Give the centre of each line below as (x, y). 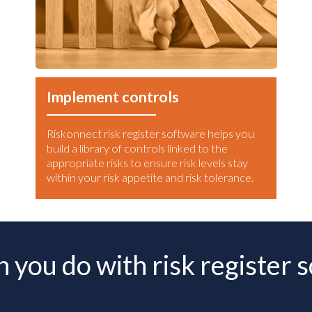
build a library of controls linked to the (137, 148)
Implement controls (113, 97)
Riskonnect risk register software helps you (150, 134)
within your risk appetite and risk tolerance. (150, 178)
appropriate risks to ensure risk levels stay (147, 163)
